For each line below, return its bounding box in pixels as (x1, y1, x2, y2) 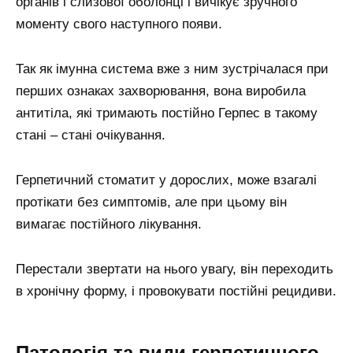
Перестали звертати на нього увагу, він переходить (16, 262, 333, 277)
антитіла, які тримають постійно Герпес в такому (16, 106, 318, 121)
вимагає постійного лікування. (16, 217, 202, 232)
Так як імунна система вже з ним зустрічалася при (16, 61, 329, 77)
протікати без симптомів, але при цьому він (16, 195, 287, 210)
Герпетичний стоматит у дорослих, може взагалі (16, 173, 317, 188)
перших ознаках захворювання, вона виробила (16, 84, 306, 99)
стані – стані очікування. (16, 128, 165, 143)
